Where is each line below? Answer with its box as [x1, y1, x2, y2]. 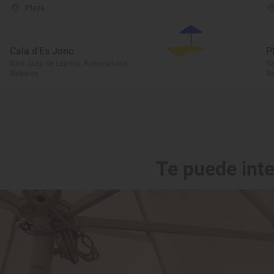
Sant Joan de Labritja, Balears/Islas [10, 59, 127, 68]
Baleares [10, 69, 38, 78]
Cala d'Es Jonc [10, 45, 73, 57]
